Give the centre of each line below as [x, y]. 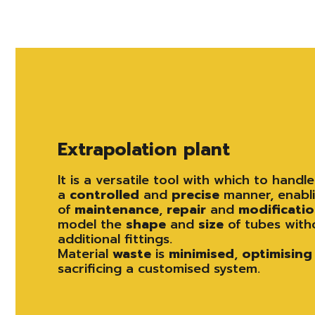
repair [186, 209]
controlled [104, 194]
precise [198, 194]
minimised [201, 253]
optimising [277, 253]
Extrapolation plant [144, 149]
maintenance [117, 209]
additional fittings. [115, 239]
